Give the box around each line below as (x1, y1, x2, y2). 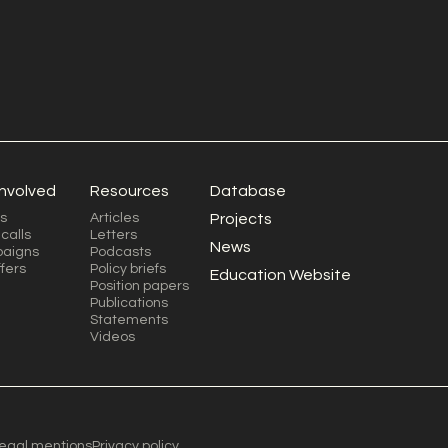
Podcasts (89, 244, 151, 259)
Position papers (89, 278, 189, 293)
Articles (89, 210, 139, 225)
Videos (89, 329, 135, 344)
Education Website (209, 266, 351, 283)
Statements (89, 312, 168, 327)
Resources (89, 182, 169, 199)
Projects (209, 210, 272, 227)
